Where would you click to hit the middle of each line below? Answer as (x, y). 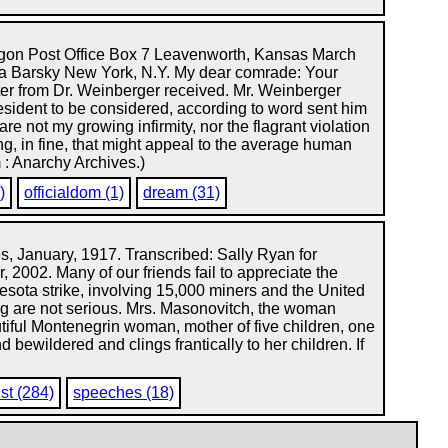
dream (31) (182, 192)
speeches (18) (124, 392)
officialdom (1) (74, 192)
